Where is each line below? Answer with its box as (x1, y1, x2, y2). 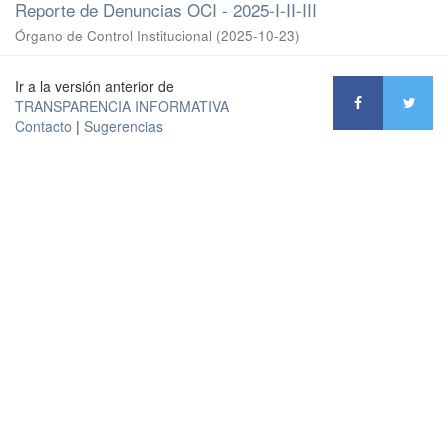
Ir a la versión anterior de (15, 76, 174, 96)
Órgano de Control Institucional (15, 26, 212, 45)
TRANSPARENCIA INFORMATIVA (15, 96, 229, 116)
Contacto (15, 116, 72, 136)
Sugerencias (84, 116, 163, 136)
